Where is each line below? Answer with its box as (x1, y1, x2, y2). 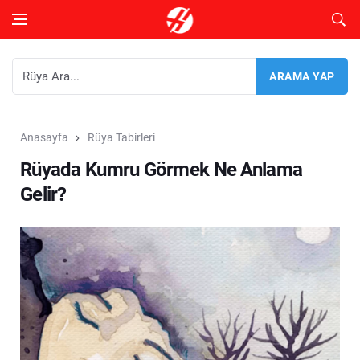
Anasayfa (20, 131, 68, 144)
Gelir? (20, 183, 67, 206)
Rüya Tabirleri (88, 131, 155, 144)
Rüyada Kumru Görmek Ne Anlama (20, 158, 303, 181)
